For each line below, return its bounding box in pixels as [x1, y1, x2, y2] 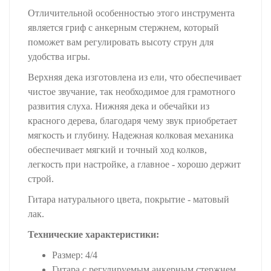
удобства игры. [28, 51, 90, 62]
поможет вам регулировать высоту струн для [28, 37, 214, 48]
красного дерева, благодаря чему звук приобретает [28, 116, 237, 126]
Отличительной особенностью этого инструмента [28, 8, 235, 19]
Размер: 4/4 [52, 250, 97, 261]
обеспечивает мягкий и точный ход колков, [28, 145, 207, 155]
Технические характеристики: [28, 229, 159, 240]
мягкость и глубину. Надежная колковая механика [28, 130, 233, 141]
